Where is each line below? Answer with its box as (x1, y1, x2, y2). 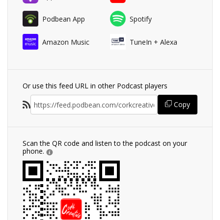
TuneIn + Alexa (130, 37, 177, 47)
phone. (23, 146, 46, 156)
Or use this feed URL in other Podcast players (23, 81, 167, 91)
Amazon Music (42, 37, 89, 47)
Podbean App (42, 14, 85, 24)
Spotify (130, 14, 152, 24)
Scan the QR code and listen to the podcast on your (23, 138, 187, 148)
